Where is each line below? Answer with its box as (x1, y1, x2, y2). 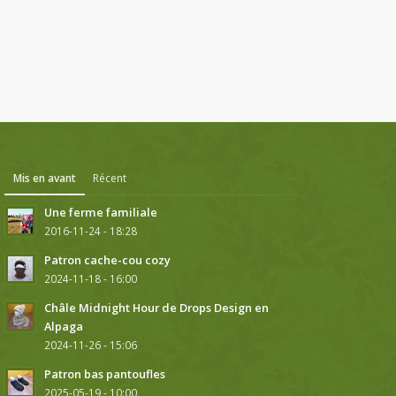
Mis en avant (13, 170, 77, 186)
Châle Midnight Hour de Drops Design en (44, 299, 270, 316)
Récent (93, 170, 127, 186)
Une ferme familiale (44, 203, 158, 220)
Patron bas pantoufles (44, 365, 166, 382)
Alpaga (44, 317, 84, 334)
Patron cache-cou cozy (44, 251, 171, 268)
